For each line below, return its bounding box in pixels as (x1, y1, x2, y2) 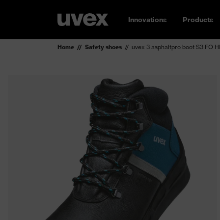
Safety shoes (85, 43, 122, 51)
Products (183, 15, 214, 24)
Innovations (128, 15, 167, 24)
